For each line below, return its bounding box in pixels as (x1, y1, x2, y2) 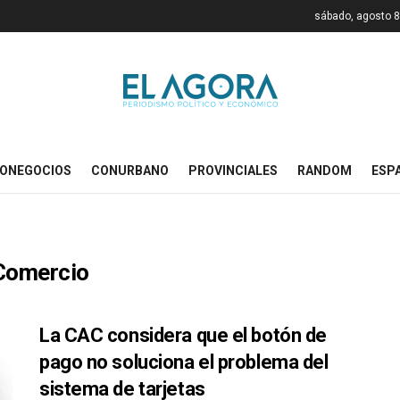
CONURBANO (91, 163, 169, 178)
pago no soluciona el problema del (39, 351, 329, 373)
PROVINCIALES (188, 163, 278, 178)
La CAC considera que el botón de (39, 324, 327, 346)
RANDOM (297, 163, 352, 178)
